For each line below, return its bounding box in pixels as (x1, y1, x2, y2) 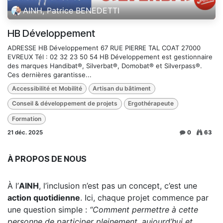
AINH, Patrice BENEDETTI (23, 5, 120, 16)
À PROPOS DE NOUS (7, 153, 87, 164)
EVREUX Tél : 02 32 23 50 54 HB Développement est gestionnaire (7, 52, 213, 61)
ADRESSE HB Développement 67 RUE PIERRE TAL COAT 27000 (7, 43, 201, 52)
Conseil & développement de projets (11, 100, 117, 108)
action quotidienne (7, 192, 80, 203)
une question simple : (7, 204, 90, 215)
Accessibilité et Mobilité (11, 85, 82, 92)
